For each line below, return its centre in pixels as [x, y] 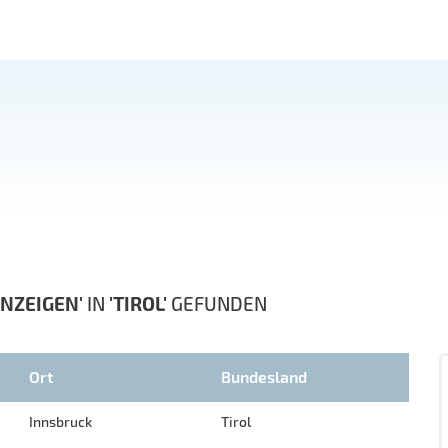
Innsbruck [60, 421]
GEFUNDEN [217, 303]
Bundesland [264, 376]
